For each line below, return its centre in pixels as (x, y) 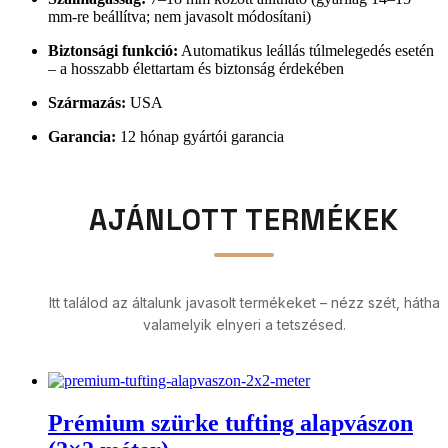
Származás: (87, 103)
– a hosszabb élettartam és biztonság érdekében (196, 69)
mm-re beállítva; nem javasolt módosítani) (179, 17)
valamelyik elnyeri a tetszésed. (244, 325)
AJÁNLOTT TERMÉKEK (244, 220)
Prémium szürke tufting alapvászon (230, 423)
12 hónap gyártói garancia (200, 137)
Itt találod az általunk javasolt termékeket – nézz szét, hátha (244, 303)
